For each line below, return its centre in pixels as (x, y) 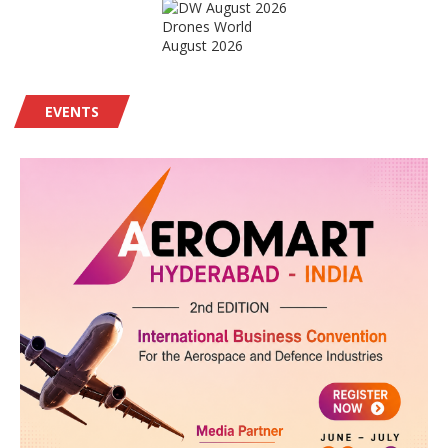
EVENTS (72, 111)
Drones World (206, 26)
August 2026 (202, 45)
